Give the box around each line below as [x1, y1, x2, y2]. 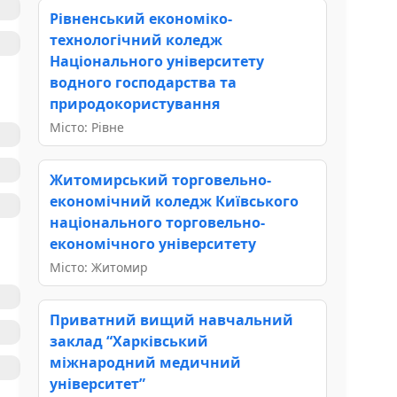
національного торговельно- [50, 212, 265, 232]
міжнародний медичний [50, 352, 241, 372]
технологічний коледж [50, 29, 222, 50]
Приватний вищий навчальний [50, 309, 293, 330]
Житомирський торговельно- [50, 169, 271, 190]
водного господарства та [50, 72, 237, 92]
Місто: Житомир [50, 258, 148, 276]
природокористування [50, 93, 220, 113]
